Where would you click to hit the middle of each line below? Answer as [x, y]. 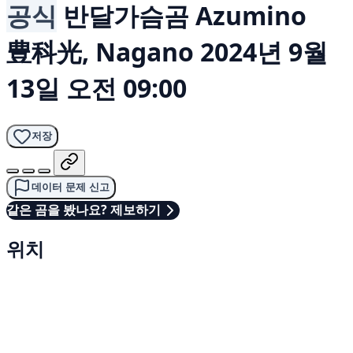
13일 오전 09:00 [97, 88]
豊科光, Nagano [100, 52]
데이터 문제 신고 [71, 187]
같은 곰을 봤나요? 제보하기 [84, 210]
